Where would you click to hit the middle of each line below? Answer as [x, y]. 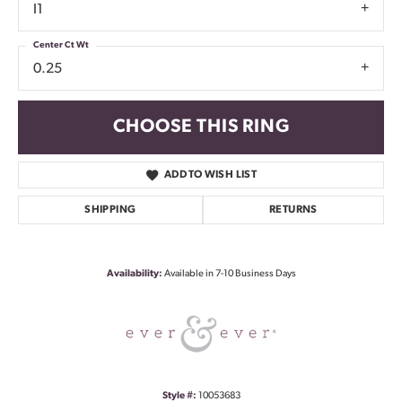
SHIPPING [110, 210]
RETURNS [293, 210]
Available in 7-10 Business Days [230, 274]
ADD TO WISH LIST [210, 175]
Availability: [134, 274]
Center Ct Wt [61, 46]
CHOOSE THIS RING [201, 127]
